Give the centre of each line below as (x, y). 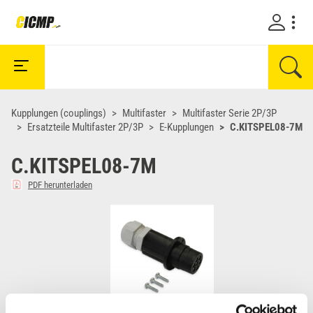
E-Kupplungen (187, 127)
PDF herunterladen (60, 184)
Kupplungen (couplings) (59, 113)
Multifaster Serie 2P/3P (230, 113)
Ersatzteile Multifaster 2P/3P (85, 127)
